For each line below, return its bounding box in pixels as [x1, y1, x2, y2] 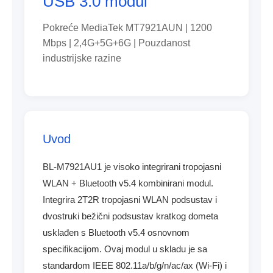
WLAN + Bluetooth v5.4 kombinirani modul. [43, 178, 213, 188]
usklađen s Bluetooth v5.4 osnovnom [43, 227, 190, 238]
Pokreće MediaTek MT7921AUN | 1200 [43, 23, 212, 33]
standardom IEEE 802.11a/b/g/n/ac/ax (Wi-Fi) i [43, 260, 227, 271]
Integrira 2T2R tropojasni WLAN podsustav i [43, 194, 217, 205]
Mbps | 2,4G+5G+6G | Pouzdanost [43, 38, 190, 48]
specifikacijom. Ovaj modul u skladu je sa [43, 244, 207, 254]
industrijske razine [43, 53, 121, 63]
